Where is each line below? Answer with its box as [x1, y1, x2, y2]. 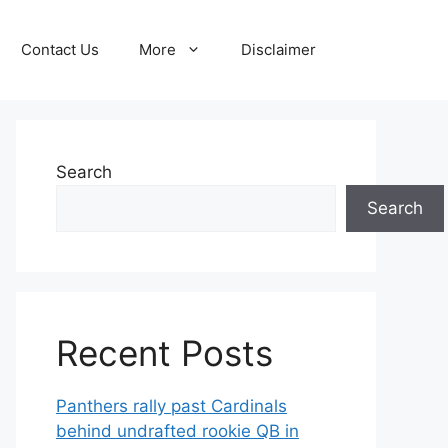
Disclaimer [241, 40, 316, 59]
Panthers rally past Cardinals [56, 396, 287, 416]
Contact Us [21, 40, 99, 59]
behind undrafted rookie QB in [56, 421, 299, 441]
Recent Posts [56, 332, 273, 374]
